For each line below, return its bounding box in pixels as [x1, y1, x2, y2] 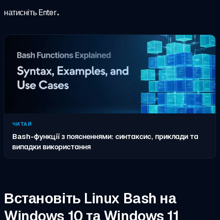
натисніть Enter [4, 7, 57, 18]
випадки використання [12, 142, 91, 152]
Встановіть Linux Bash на [4, 189, 176, 208]
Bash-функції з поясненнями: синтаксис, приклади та [12, 132, 198, 141]
